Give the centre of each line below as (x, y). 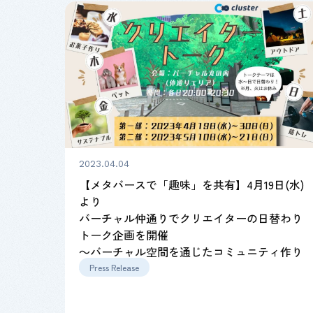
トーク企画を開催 (124, 234)
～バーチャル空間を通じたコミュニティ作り (191, 251)
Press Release (115, 267)
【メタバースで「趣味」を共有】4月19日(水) (192, 184)
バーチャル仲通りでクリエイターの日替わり (191, 218)
